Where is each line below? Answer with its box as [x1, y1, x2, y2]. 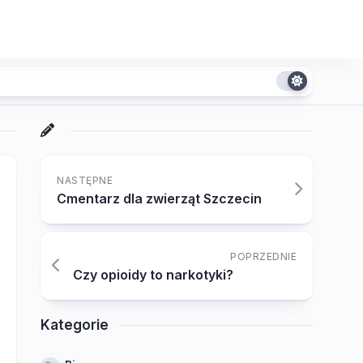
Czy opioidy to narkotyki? [73, 267, 233, 283]
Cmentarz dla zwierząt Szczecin [57, 190, 262, 207]
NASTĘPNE [57, 174, 113, 186]
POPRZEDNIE [230, 250, 297, 263]
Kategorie [41, 317, 109, 333]
